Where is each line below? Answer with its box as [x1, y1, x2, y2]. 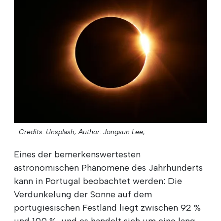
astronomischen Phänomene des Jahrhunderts [14, 162, 203, 173]
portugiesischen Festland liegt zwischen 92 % [14, 202, 201, 213]
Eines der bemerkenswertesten [14, 148, 141, 160]
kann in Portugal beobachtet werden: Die [14, 175, 182, 186]
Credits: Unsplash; [19, 127, 76, 136]
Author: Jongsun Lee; [78, 127, 145, 136]
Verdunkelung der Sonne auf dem [14, 188, 152, 200]
